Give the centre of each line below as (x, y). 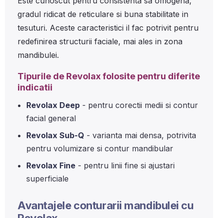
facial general (51, 118)
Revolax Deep (53, 105)
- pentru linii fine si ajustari (125, 165)
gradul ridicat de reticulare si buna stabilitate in (103, 14)
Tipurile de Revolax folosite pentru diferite (109, 76)
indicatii (35, 87)
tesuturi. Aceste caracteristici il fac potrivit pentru (108, 28)
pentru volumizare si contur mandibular (100, 148)
